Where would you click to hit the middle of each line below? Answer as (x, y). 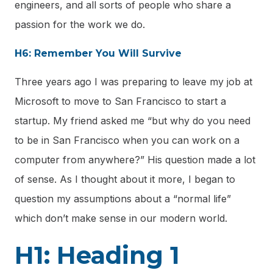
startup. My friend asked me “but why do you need (133, 120)
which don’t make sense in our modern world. (121, 218)
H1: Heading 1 (97, 255)
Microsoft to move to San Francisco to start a (120, 101)
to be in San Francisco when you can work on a (127, 140)
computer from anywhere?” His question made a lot (135, 159)
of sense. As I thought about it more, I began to (125, 179)
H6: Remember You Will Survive (98, 53)
